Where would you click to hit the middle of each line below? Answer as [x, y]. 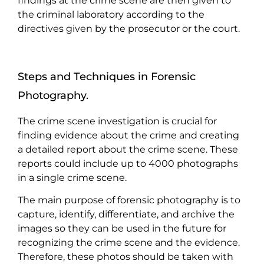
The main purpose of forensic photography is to [129, 200]
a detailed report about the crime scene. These [128, 149]
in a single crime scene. [72, 177]
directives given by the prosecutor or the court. [129, 28]
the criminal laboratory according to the [111, 14]
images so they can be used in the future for [122, 228]
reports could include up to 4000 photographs [128, 163]
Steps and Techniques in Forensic [107, 76]
